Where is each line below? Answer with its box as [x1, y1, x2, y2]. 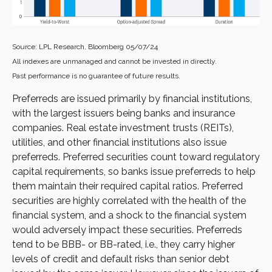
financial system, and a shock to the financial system [12, 209, 246, 222]
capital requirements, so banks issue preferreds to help [12, 166, 256, 178]
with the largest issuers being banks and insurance [12, 107, 235, 120]
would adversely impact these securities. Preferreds [12, 224, 242, 236]
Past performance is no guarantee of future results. [12, 72, 180, 81]
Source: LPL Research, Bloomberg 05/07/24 [12, 42, 158, 52]
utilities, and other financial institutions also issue [12, 137, 226, 149]
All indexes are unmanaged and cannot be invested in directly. [12, 57, 217, 66]
